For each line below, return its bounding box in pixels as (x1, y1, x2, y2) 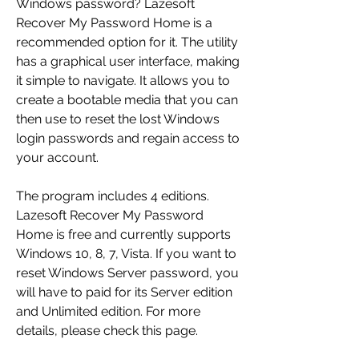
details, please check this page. (16, 323, 198, 339)
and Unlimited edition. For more (16, 304, 200, 320)
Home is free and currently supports (16, 227, 231, 243)
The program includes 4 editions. (16, 188, 209, 204)
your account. (16, 150, 99, 166)
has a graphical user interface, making (16, 54, 240, 70)
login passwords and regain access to (16, 131, 240, 147)
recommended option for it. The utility (16, 34, 238, 50)
